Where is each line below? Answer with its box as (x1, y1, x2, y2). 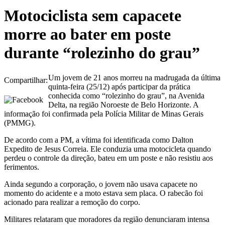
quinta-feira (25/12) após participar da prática (48, 82, 190, 91)
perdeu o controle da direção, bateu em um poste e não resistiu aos (4, 153, 213, 162)
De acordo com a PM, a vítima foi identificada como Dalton (4, 135, 193, 144)
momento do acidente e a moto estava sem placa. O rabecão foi (4, 188, 203, 197)
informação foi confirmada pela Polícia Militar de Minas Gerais (4, 109, 203, 118)
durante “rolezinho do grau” (4, 44, 200, 62)
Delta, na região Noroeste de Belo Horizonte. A (48, 100, 198, 109)
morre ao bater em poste (4, 25, 171, 44)
